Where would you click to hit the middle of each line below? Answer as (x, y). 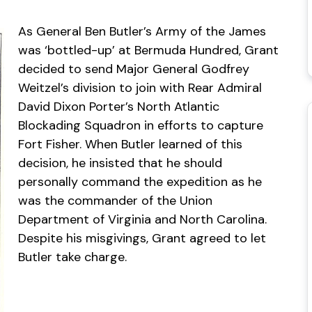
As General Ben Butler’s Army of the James (142, 31)
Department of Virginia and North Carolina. (142, 219)
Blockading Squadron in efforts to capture (141, 125)
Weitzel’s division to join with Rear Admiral (140, 88)
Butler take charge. (72, 257)
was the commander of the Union (115, 201)
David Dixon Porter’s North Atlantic (119, 107)
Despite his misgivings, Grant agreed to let (142, 238)
